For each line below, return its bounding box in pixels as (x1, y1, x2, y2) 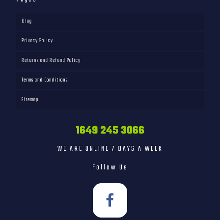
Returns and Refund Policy (22, 56, 81, 65)
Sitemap (22, 95, 38, 104)
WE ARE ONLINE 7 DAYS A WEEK (57, 143, 163, 155)
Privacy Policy (22, 36, 53, 45)
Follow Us (92, 162, 128, 173)
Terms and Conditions (22, 76, 68, 84)
